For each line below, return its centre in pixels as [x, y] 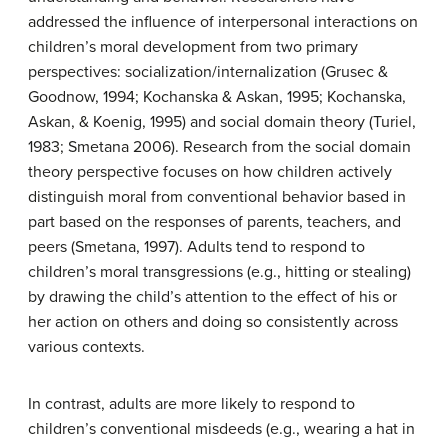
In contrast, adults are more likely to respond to [191, 404]
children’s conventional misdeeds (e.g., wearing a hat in [221, 429]
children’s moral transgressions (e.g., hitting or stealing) [219, 272]
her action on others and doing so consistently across [213, 322]
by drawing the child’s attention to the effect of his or [212, 297]
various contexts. [86, 347]
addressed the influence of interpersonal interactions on [223, 22]
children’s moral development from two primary [193, 47]
